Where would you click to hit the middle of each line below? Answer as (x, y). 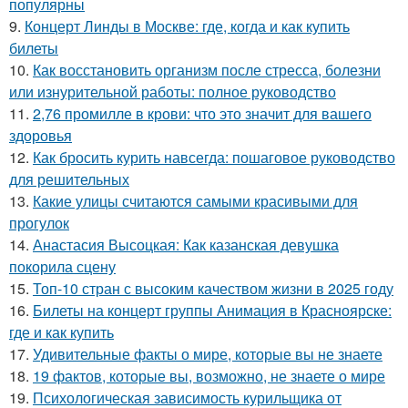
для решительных (69, 179)
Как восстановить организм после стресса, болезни (207, 70)
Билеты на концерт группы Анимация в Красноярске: (212, 311)
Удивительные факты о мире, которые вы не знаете (208, 354)
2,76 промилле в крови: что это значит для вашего (202, 114)
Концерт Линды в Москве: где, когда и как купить (187, 26)
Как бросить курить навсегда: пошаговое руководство (214, 158)
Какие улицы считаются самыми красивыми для (195, 201)
